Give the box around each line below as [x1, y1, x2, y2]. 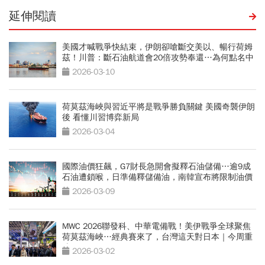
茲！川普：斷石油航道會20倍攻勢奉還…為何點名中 [62, 52, 254, 63]
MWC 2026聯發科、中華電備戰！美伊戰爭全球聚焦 [62, 221, 251, 231]
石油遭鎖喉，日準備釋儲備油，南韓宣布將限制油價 [62, 172, 253, 182]
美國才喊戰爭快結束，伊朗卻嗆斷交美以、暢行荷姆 [62, 41, 253, 52]
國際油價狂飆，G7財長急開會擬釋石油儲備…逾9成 [62, 161, 251, 172]
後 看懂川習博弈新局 [62, 112, 139, 122]
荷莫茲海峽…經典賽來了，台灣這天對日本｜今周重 [62, 231, 253, 242]
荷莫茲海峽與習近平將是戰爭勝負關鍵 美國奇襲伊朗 [62, 101, 255, 112]
